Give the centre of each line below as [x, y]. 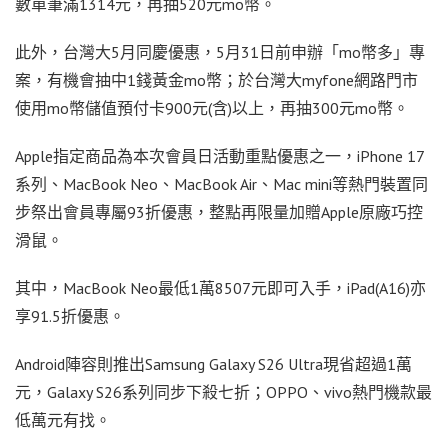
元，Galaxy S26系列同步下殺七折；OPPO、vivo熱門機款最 [223, 391]
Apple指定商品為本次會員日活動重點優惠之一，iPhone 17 [220, 155]
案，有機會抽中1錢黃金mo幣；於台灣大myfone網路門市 [216, 79]
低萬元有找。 [63, 419]
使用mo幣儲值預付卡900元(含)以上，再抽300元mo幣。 [212, 107]
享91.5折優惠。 [70, 315]
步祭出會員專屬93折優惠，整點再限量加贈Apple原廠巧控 [219, 211]
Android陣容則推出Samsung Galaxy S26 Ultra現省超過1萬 [213, 363]
